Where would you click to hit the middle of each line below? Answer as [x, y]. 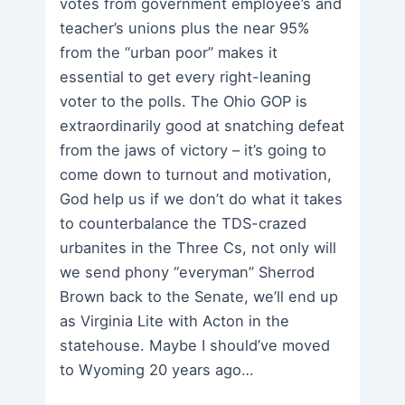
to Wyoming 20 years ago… [157, 370]
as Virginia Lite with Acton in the [175, 321]
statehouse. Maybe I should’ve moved [195, 346]
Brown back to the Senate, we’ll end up [199, 297]
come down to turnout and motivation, [196, 175]
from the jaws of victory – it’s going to [193, 151]
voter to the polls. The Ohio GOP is [184, 102]
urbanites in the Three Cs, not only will [198, 248]
